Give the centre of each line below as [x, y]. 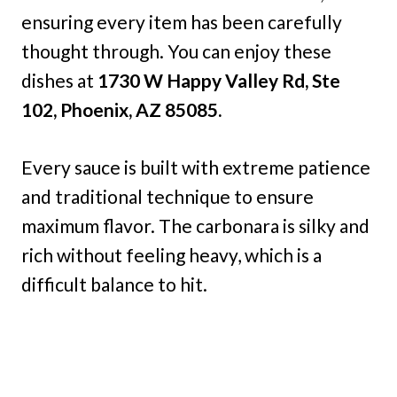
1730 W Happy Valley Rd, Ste [219, 80]
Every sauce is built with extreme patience [196, 167]
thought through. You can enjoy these [176, 51]
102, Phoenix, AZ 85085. [121, 109]
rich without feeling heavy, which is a [171, 254]
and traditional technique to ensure [167, 196]
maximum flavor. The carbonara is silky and [195, 225]
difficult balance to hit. [114, 284]
